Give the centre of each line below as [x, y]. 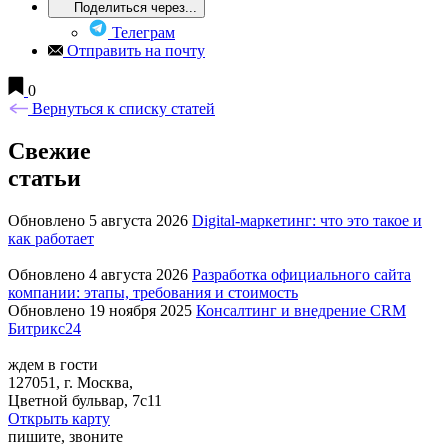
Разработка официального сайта [301, 275]
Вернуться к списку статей [121, 109]
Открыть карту [59, 419]
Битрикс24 [44, 329]
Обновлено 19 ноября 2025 [100, 311]
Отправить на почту [136, 51]
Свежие [49, 151]
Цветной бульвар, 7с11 [85, 401]
